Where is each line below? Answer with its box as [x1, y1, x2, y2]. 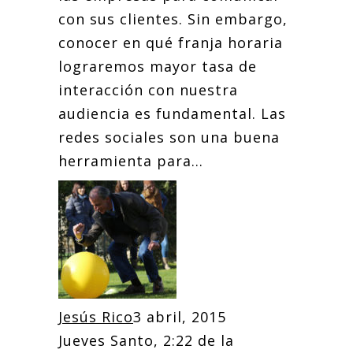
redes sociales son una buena [58, 128, 280, 147]
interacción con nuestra [58, 80, 238, 99]
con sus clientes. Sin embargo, [58, 9, 288, 28]
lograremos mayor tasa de [58, 57, 257, 76]
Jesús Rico [58, 307, 133, 326]
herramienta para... [58, 151, 203, 170]
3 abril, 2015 [133, 307, 226, 326]
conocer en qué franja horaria [58, 33, 283, 52]
